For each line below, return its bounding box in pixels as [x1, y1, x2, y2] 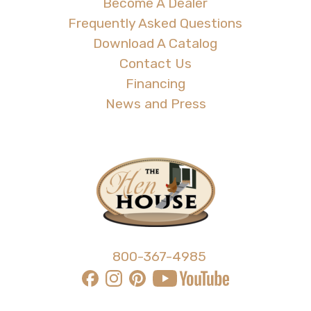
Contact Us [119, 55, 192, 72]
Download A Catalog [93, 35, 218, 51]
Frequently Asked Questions [68, 15, 243, 31]
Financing [126, 75, 185, 92]
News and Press [105, 95, 206, 112]
